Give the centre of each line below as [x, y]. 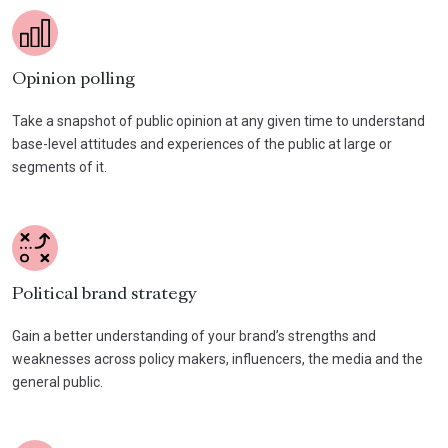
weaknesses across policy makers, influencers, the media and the [217, 358]
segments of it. [59, 166]
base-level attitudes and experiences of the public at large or [202, 143]
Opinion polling [73, 79]
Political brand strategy [104, 294]
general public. [57, 381]
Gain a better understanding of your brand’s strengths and [194, 335]
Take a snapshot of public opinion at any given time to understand [218, 120]
